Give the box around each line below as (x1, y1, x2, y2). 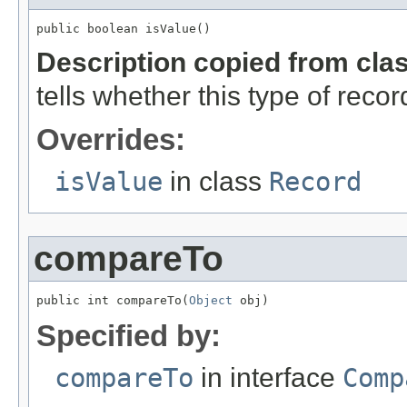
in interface (194, 362, 342, 392)
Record (269, 165, 362, 197)
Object (189, 293, 233, 307)
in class (163, 165, 269, 196)
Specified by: (36, 318, 221, 352)
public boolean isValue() (36, 21, 211, 35)
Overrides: (36, 122, 185, 156)
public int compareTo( (36, 293, 189, 307)
